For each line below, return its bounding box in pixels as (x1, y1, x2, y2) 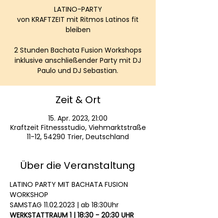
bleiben (65, 25, 91, 35)
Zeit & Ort (55, 93, 101, 107)
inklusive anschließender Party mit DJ (15, 55, 141, 65)
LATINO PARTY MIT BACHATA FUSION (10, 180, 130, 189)
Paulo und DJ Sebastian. (37, 66, 118, 75)
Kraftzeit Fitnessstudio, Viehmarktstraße (10, 123, 146, 132)
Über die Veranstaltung (20, 159, 135, 172)
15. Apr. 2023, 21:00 (48, 113, 108, 123)
